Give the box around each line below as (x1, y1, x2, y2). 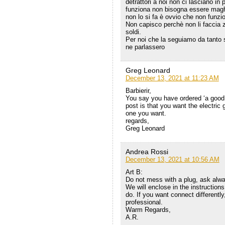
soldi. (125, 28, 141, 36)
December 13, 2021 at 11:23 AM (125, 74, 219, 82)
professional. (125, 198, 163, 206)
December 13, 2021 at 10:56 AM (125, 156, 219, 164)
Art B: (125, 168, 143, 176)
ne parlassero (125, 43, 165, 51)
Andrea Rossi (125, 148, 168, 156)
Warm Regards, (125, 206, 171, 214)
